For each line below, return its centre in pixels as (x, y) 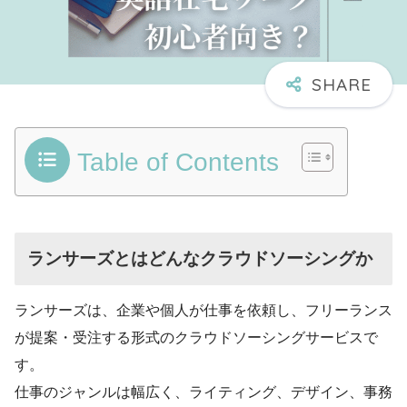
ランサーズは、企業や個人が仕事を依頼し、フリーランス (203, 311)
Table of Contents (178, 162)
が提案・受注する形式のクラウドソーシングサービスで (196, 338)
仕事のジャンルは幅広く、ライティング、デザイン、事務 (203, 392)
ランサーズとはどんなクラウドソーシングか (200, 259)
